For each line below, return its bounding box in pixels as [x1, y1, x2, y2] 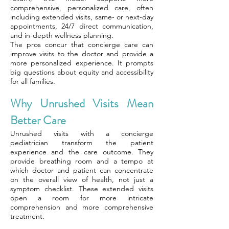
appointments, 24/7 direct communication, [10, 21, 153, 31]
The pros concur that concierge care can [10, 40, 153, 49]
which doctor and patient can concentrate [10, 166, 153, 175]
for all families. [10, 77, 55, 86]
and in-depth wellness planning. [10, 31, 113, 40]
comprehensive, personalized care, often [10, 3, 153, 12]
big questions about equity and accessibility [10, 67, 153, 77]
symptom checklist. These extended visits [10, 184, 153, 193]
